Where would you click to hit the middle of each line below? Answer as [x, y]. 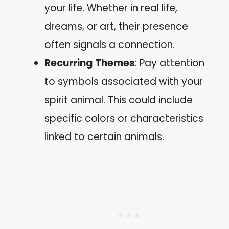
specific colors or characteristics [124, 118]
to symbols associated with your [124, 81]
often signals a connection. [110, 44]
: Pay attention [170, 63]
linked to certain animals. [104, 136]
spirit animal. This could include [119, 100]
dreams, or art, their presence [116, 26]
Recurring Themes [90, 63]
